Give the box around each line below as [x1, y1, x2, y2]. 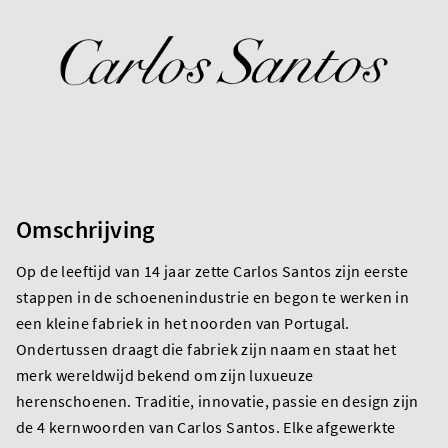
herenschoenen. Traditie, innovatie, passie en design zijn [16, 390, 419, 411]
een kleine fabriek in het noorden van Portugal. [16, 312, 350, 333]
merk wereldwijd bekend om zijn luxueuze [16, 364, 314, 385]
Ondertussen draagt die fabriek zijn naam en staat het [16, 338, 397, 359]
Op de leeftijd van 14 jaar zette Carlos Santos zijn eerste [16, 260, 409, 281]
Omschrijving [16, 213, 155, 245]
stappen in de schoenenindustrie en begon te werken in [16, 286, 410, 307]
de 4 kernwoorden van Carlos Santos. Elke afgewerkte [16, 416, 396, 437]
